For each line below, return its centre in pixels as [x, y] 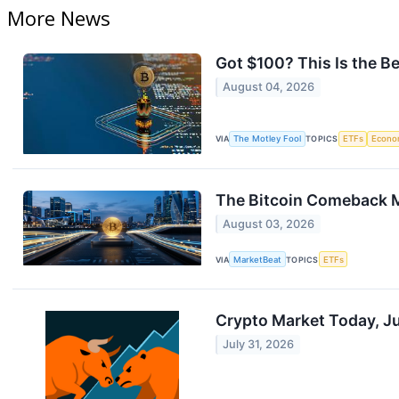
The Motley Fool [268, 139]
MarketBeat [258, 259]
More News [59, 18]
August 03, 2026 [269, 224]
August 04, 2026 [269, 87]
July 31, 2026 [259, 345]
